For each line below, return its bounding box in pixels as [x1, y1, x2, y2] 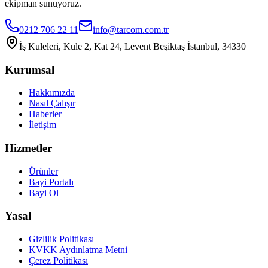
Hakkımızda [29, 87, 75, 98]
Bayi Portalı [29, 176, 74, 187]
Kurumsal [5, 63, 54, 76]
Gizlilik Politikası [29, 234, 94, 245]
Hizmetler [5, 142, 52, 155]
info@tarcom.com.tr [93, 24, 169, 35]
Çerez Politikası [29, 255, 88, 266]
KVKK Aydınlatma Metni [29, 245, 127, 255]
